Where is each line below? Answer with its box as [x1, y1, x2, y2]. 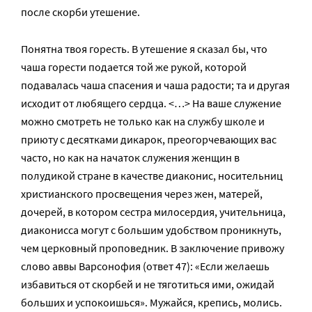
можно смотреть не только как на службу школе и [21, 114, 265, 128]
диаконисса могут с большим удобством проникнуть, [21, 223, 281, 237]
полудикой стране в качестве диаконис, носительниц [21, 169, 283, 182]
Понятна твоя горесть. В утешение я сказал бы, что [21, 42, 267, 56]
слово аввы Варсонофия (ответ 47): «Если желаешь [21, 259, 270, 273]
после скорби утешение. [21, 5, 140, 19]
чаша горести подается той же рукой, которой [21, 60, 247, 74]
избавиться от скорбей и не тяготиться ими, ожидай [21, 277, 274, 291]
